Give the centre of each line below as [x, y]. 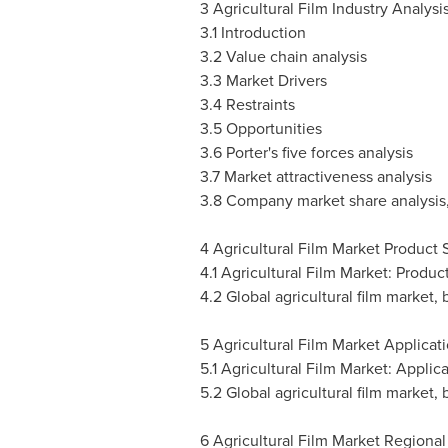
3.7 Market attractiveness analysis [315, 177]
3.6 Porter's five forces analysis [306, 153]
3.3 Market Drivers [263, 81]
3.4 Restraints [247, 105]
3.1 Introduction [252, 33]
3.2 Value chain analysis [283, 57]
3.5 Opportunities [260, 129]
